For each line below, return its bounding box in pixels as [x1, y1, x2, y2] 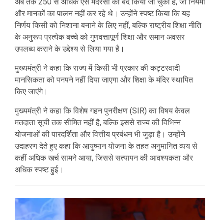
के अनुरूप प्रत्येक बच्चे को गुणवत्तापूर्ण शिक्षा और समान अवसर [15, 32, 185, 42]
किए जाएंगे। [15, 86, 48, 96]
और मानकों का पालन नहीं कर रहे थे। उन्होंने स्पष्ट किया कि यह [15, 8, 190, 18]
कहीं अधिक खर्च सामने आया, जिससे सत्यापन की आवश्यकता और [15, 153, 193, 163]
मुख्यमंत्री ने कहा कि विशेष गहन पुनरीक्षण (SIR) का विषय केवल [15, 106, 190, 115]
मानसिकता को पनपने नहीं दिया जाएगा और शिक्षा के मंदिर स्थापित [15, 75, 193, 84]
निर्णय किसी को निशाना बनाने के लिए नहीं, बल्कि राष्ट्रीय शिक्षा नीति [15, 20, 201, 30]
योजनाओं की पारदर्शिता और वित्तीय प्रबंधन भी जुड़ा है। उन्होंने [15, 129, 185, 139]
